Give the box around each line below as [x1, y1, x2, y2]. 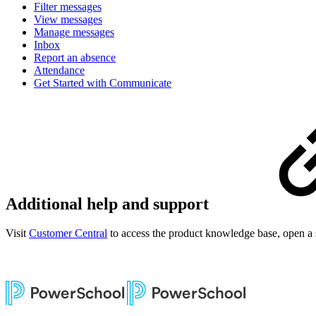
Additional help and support [6, 194, 213, 213]
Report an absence [34, 51, 116, 63]
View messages [34, 13, 102, 25]
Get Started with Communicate [34, 76, 171, 89]
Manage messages [34, 25, 114, 38]
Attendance [34, 63, 85, 76]
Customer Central [29, 227, 107, 240]
